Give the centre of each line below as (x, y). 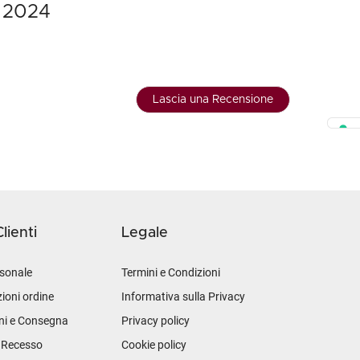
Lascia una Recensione (213, 100)
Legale (145, 233)
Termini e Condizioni (171, 272)
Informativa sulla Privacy (183, 297)
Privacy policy (155, 321)
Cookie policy (154, 345)
